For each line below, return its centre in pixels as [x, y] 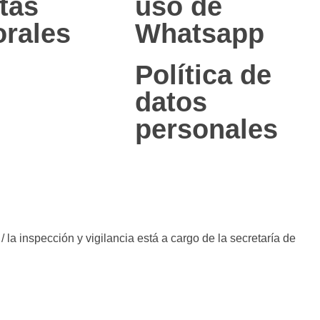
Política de [204, 75]
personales [207, 129]
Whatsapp [200, 34]
